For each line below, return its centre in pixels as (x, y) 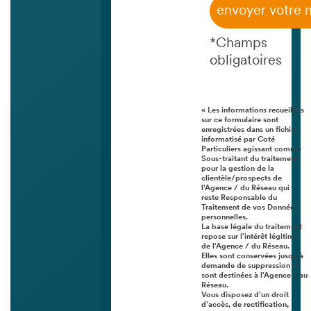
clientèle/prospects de (242, 179)
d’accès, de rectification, (245, 305)
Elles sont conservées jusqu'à (252, 257)
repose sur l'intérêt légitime (250, 237)
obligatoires (246, 61)
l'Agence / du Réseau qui (245, 189)
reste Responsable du (239, 199)
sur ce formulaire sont (240, 121)
